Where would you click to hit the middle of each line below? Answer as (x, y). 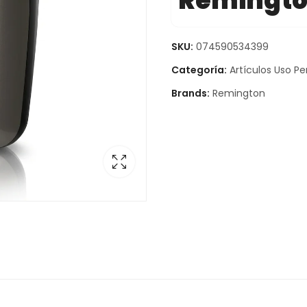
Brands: (191, 93)
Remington (238, 93)
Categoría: (200, 70)
